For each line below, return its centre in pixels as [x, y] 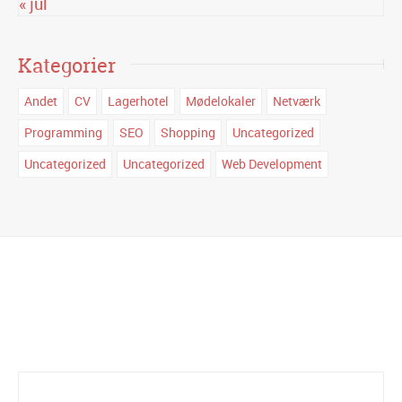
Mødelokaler [221, 100]
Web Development [272, 163]
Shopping [188, 132]
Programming [63, 132]
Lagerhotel [138, 100]
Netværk [297, 100]
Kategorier [67, 65]
